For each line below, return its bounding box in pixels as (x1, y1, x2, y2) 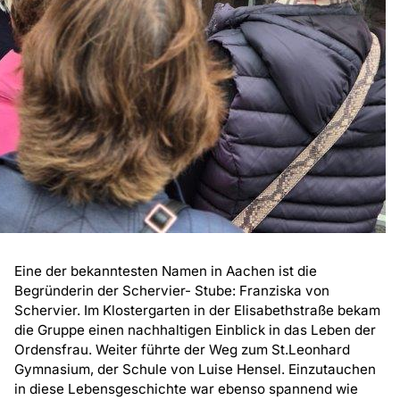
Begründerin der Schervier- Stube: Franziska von (14, 282, 329, 300)
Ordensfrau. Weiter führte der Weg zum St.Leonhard (14, 341, 350, 359)
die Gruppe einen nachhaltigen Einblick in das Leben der (14, 321, 376, 339)
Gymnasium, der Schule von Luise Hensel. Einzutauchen (14, 361, 376, 379)
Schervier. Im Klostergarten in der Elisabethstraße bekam (14, 302, 380, 320)
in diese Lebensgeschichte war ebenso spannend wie (14, 380, 358, 398)
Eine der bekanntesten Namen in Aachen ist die (14, 262, 317, 280)
